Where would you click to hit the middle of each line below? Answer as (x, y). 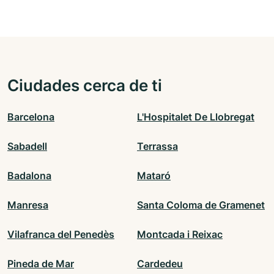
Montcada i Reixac (180, 235)
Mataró (154, 176)
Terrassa (157, 146)
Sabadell (27, 146)
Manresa (28, 205)
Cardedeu (160, 264)
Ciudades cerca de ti (85, 85)
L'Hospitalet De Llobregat (196, 117)
